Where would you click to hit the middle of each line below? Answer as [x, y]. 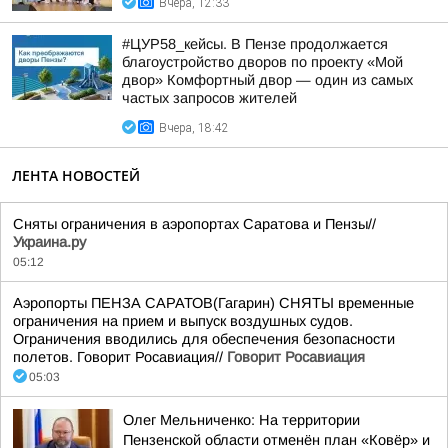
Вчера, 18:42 [194, 128]
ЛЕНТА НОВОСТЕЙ [76, 175]
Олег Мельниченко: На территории [241, 420]
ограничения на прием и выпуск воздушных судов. [183, 321]
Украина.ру [49, 242]
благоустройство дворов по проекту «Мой [262, 62]
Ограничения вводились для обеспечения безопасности [204, 339]
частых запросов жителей [209, 98]
